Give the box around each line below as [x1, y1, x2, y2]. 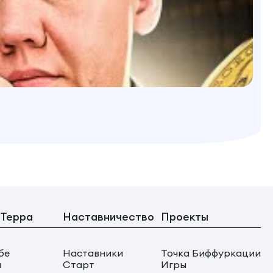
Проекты [161, 210, 208, 224]
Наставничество [63, 210, 154, 224]
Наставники [63, 247, 123, 260]
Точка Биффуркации [161, 247, 261, 260]
